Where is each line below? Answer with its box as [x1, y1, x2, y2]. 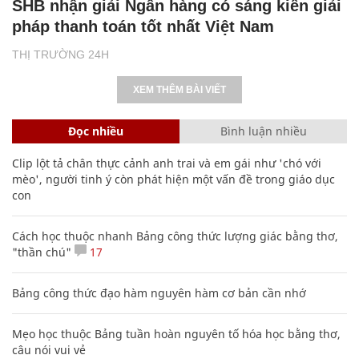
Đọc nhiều [68, 123, 123, 139]
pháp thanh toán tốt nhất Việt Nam [12, 17, 274, 35]
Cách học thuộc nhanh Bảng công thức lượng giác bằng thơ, [12, 228, 338, 244]
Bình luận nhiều [220, 123, 307, 139]
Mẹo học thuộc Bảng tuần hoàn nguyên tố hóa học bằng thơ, [12, 325, 341, 341]
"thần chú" [12, 244, 71, 260]
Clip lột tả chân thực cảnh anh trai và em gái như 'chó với [12, 155, 321, 171]
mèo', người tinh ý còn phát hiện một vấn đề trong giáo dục [12, 171, 335, 187]
